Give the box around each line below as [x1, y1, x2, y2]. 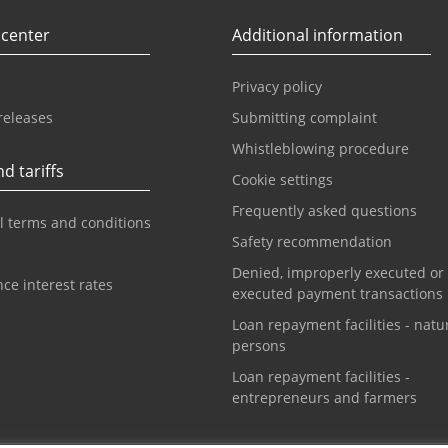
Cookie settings [231, 170, 333, 189]
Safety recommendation [231, 232, 392, 251]
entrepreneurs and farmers [231, 388, 417, 407]
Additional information [231, 24, 403, 46]
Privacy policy [231, 77, 322, 96]
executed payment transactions [231, 284, 443, 303]
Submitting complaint [231, 108, 377, 127]
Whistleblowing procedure [231, 139, 409, 158]
